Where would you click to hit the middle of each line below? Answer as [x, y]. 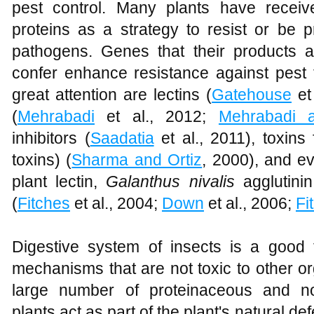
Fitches [44, 203]
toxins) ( [42, 160]
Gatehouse [252, 95]
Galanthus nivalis [170, 182]
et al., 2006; [250, 203]
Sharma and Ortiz [137, 160]
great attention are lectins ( [112, 95]
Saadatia [122, 138]
